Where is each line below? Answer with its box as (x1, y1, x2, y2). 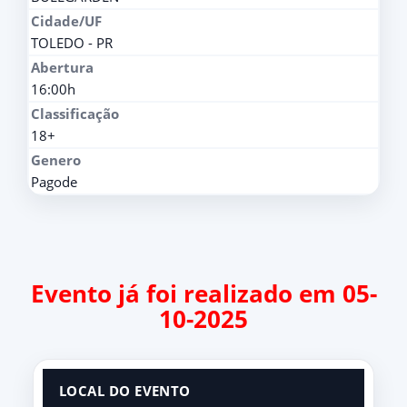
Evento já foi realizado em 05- (30, 276, 377, 310)
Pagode (31, 172, 77, 191)
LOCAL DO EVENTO (59, 381, 191, 400)
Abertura (31, 57, 94, 76)
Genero (31, 150, 81, 169)
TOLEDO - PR (31, 33, 113, 52)
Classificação (31, 104, 119, 123)
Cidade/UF (31, 11, 102, 30)
